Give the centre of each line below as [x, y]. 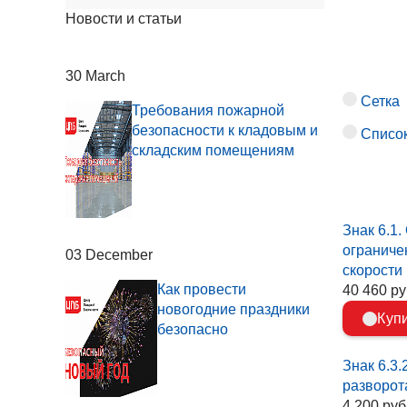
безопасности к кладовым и [225, 130]
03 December [109, 254]
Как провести [202, 289]
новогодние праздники [234, 309]
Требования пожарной [208, 110]
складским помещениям [213, 150]
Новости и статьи [124, 19]
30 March [95, 75]
